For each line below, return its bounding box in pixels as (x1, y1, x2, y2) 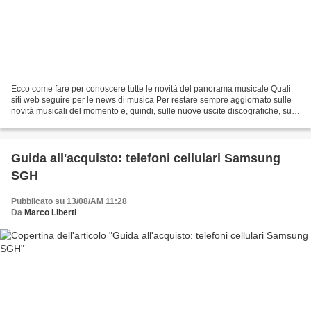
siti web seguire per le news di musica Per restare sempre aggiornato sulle (11, 95, 292, 106)
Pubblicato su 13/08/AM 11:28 (11, 196, 127, 207)
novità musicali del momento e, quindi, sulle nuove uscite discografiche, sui (11, 106, 294, 117)
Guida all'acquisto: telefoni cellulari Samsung (11, 151, 280, 166)
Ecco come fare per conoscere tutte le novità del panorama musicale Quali (11, 84, 291, 94)
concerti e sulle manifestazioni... (11, 117, 131, 128)
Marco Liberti (24, 208, 76, 218)
